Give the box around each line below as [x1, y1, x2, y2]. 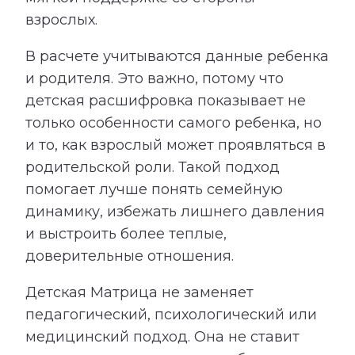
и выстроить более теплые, [25, 225, 227, 243]
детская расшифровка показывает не [25, 92, 306, 110]
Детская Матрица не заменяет [25, 284, 254, 302]
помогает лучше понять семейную [25, 181, 283, 199]
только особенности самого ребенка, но [25, 114, 322, 132]
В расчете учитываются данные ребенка [25, 48, 329, 66]
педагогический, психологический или [25, 306, 317, 324]
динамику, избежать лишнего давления [25, 203, 325, 221]
